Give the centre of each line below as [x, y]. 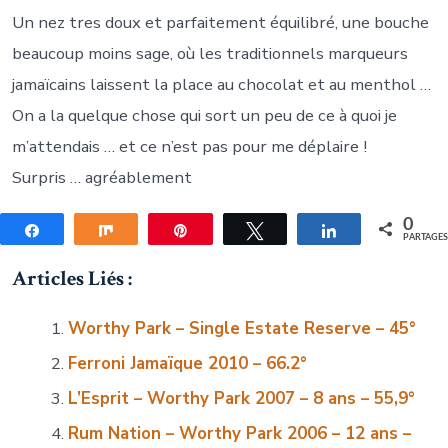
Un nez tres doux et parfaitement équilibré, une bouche [220, 23]
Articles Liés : [71, 279]
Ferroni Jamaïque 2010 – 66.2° [187, 363]
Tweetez [300, 230]
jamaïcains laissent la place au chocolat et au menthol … [221, 85]
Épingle [223, 230]
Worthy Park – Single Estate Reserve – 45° [241, 328]
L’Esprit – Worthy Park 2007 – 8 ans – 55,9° [241, 398]
